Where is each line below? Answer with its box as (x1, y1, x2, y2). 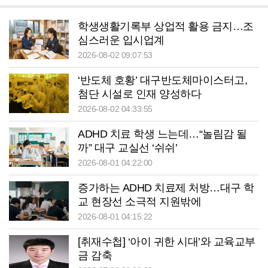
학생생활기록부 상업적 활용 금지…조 (78, 20, 254, 32)
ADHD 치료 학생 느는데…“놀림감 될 (78, 127, 247, 140)
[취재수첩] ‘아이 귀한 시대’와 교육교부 (78, 235, 255, 248)
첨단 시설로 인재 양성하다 (78, 87, 201, 100)
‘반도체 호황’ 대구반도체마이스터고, (78, 74, 247, 86)
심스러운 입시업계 (78, 33, 165, 46)
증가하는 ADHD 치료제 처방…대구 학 (78, 181, 254, 194)
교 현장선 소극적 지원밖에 (78, 195, 201, 208)
